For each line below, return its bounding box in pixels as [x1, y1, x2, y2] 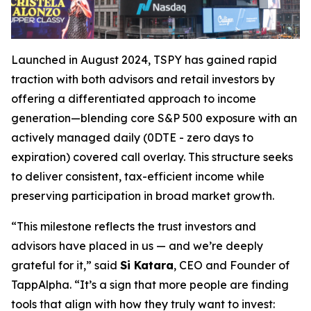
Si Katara [120, 258, 174, 273]
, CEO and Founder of [174, 258, 289, 273]
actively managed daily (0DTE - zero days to [11, 131, 253, 145]
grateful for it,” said [11, 258, 120, 273]
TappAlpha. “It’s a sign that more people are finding [11, 278, 289, 292]
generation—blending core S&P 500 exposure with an [11, 111, 297, 126]
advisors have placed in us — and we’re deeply [11, 239, 263, 253]
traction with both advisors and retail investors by [11, 72, 275, 87]
